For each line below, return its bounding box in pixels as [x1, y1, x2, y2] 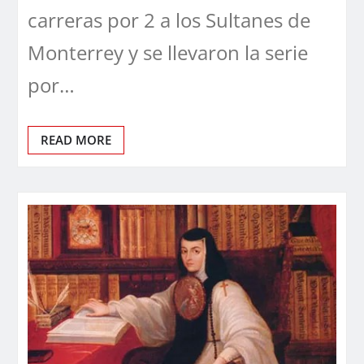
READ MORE [41, 131, 111, 148]
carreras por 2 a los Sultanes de [28, 6, 310, 33]
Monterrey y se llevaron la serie [28, 38, 308, 66]
